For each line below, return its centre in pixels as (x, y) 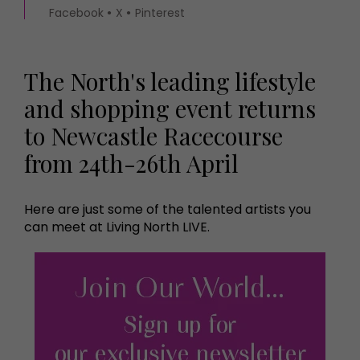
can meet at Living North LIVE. (117, 227)
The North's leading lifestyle (170, 81)
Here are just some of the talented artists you (168, 209)
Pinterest (160, 13)
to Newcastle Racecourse (153, 135)
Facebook (76, 13)
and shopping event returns (170, 108)
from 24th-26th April (131, 163)
